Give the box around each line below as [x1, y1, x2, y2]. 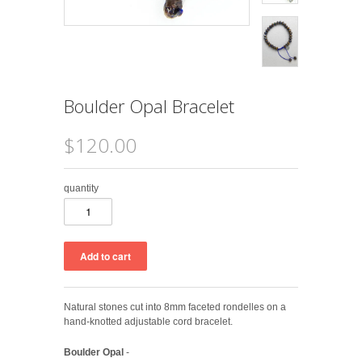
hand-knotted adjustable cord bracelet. [64, 315, 233, 327]
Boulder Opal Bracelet [64, 93, 234, 118]
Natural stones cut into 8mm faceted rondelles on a [64, 301, 286, 313]
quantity [64, 182, 99, 194]
